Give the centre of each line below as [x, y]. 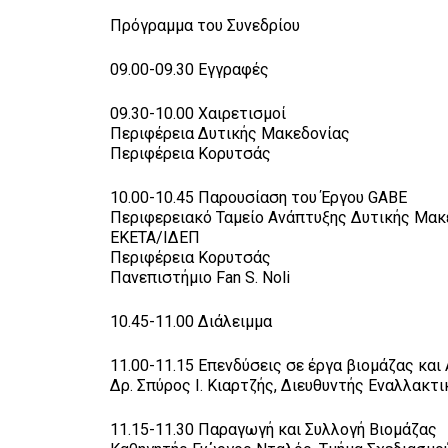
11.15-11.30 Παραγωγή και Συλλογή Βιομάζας [274, 429]
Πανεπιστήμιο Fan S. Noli [200, 277]
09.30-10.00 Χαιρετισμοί [198, 113]
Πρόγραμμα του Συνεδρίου [205, 25]
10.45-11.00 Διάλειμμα [191, 321]
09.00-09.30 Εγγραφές [190, 69]
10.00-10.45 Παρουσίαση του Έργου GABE [259, 197]
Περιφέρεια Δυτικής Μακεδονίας [230, 133]
